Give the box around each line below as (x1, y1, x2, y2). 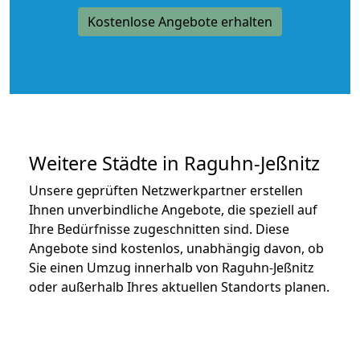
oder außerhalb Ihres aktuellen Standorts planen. (29, 277, 329, 296)
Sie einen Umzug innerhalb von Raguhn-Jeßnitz (29, 258, 314, 276)
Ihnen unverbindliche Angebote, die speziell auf (29, 200, 317, 219)
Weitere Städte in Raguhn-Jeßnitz (29, 149, 320, 176)
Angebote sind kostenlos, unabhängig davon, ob (29, 239, 324, 257)
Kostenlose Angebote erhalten (88, 12, 272, 31)
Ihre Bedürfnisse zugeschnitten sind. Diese (29, 219, 289, 238)
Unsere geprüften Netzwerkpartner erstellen (29, 181, 303, 199)
